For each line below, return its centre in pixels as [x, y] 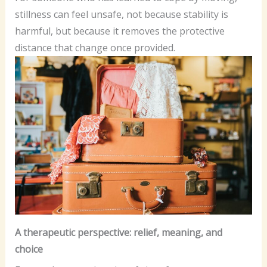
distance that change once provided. [95, 47]
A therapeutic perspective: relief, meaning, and [118, 232]
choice [29, 249]
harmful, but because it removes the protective [119, 31]
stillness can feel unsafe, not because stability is [121, 14]
